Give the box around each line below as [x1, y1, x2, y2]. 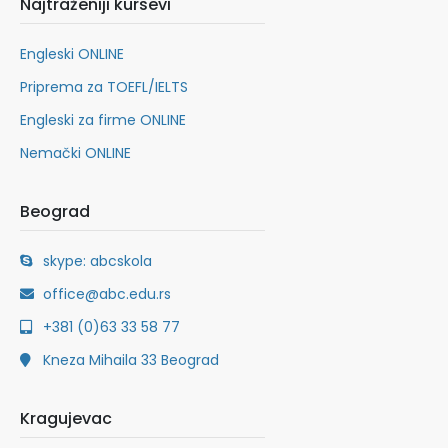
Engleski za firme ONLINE [20, 109, 186, 130]
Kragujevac [20, 406, 112, 430]
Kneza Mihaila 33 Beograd [42, 349, 219, 370]
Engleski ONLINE [20, 43, 124, 64]
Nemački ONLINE [20, 142, 131, 163]
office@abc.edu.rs [42, 283, 171, 304]
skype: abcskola [42, 250, 152, 271]
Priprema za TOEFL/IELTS [20, 76, 188, 97]
